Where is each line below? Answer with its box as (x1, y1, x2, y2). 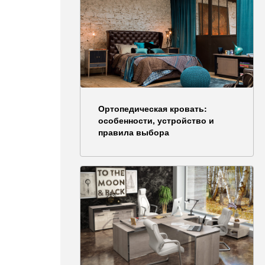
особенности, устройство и (98, 114, 214, 126)
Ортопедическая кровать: (98, 102, 207, 114)
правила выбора (98, 125, 169, 138)
